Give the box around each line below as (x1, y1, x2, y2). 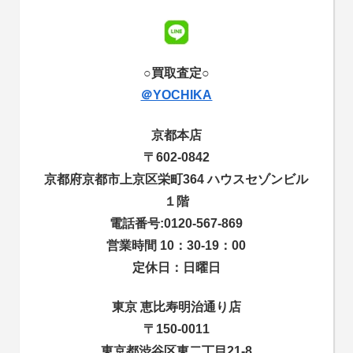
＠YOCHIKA (140, 88, 213, 102)
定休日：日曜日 (132, 260, 221, 274)
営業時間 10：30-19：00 (106, 238, 247, 252)
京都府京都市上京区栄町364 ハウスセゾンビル (44, 172, 309, 186)
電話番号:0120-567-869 (110, 216, 243, 230)
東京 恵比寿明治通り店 (111, 300, 241, 314)
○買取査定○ (143, 66, 210, 80)
